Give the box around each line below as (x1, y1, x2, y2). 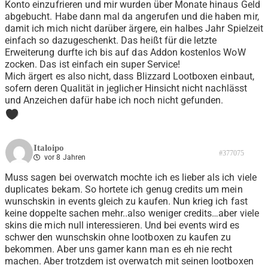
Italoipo (33, 143, 64, 153)
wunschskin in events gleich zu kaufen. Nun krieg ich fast (5, 196, 248, 208)
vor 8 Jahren (42, 153, 86, 162)
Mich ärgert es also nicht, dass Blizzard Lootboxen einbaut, (5, 71, 254, 83)
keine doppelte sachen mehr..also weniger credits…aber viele (5, 208, 259, 220)
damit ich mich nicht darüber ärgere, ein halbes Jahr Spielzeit (5, 23, 263, 35)
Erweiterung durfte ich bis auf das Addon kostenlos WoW (5, 47, 246, 59)
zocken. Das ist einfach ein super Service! (5, 59, 181, 71)
